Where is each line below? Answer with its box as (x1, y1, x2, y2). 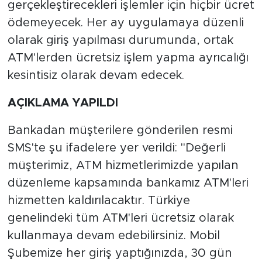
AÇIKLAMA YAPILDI (7, 96, 118, 109)
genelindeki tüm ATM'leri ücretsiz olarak (7, 212, 234, 224)
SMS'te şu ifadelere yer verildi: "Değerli (7, 142, 226, 154)
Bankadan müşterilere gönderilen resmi (7, 124, 233, 136)
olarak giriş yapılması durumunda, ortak (7, 34, 233, 46)
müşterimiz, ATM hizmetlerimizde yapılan (7, 159, 239, 171)
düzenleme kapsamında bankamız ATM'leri (7, 177, 249, 189)
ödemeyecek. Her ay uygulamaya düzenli (7, 16, 244, 29)
